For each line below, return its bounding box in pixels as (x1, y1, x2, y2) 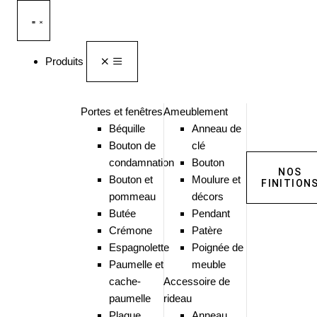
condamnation (108, 156, 174, 168)
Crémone (108, 224, 152, 236)
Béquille (108, 122, 145, 134)
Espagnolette (108, 241, 169, 253)
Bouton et (108, 173, 153, 185)
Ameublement (163, 105, 228, 117)
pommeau (108, 190, 156, 202)
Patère (191, 224, 222, 236)
